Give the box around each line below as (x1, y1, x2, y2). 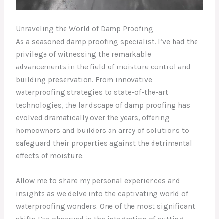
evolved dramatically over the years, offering (16, 113, 170, 123)
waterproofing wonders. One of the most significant (16, 201, 196, 211)
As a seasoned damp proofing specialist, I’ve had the (16, 37, 198, 46)
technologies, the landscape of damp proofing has (16, 101, 191, 110)
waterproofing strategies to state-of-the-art (16, 88, 169, 97)
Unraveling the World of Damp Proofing (16, 24, 153, 34)
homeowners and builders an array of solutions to (16, 126, 190, 135)
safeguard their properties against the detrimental (16, 139, 193, 148)
